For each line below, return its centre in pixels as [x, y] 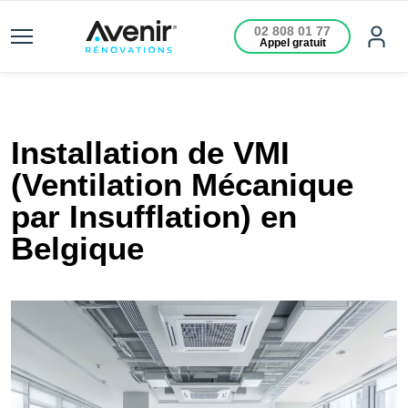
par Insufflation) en [154, 216]
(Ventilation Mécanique [182, 184]
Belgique [77, 248]
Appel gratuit [292, 43]
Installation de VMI [150, 153]
